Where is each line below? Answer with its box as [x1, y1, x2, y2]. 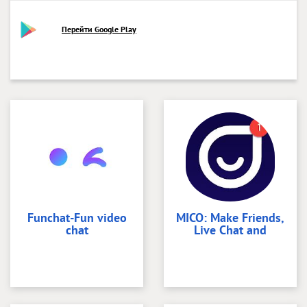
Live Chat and [194, 221, 267, 238]
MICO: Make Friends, [176, 209, 284, 225]
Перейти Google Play [62, 23, 136, 34]
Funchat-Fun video [27, 209, 127, 225]
